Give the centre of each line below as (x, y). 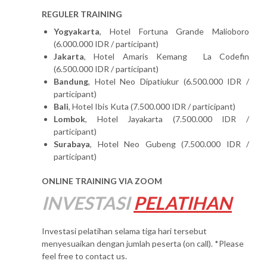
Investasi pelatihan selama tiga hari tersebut (124, 231)
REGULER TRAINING (82, 14)
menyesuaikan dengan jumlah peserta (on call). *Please (143, 243)
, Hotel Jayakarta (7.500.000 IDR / (167, 119)
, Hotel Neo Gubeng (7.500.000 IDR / (170, 144)
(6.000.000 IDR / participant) (106, 44)
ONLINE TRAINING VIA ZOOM (102, 181)
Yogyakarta (77, 31)
